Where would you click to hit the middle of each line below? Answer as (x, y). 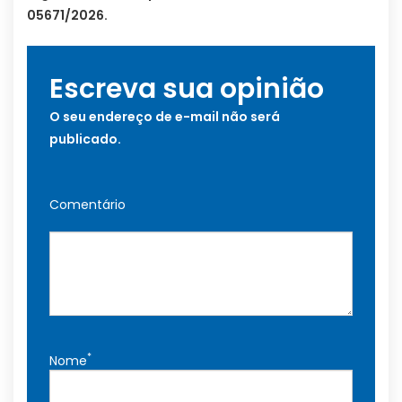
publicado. (85, 139)
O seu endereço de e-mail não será (165, 116)
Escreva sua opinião (187, 88)
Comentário (87, 204)
